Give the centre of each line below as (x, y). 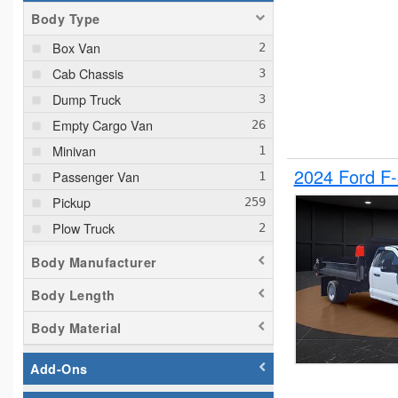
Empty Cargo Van (103, 125)
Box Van (76, 48)
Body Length (73, 295)
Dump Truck (87, 99)
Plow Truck (84, 228)
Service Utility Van (103, 280)
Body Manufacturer (94, 263)
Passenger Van (96, 177)
